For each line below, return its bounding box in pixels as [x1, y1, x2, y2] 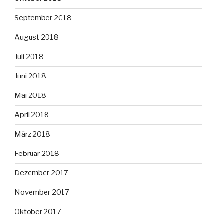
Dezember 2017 [15, 169, 68, 178]
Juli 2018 [15, 52, 44, 62]
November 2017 [15, 188, 69, 197]
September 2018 [15, 14, 72, 23]
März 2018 [15, 130, 50, 139]
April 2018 [15, 110, 49, 120]
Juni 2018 [15, 72, 46, 81]
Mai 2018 [15, 91, 46, 100]
